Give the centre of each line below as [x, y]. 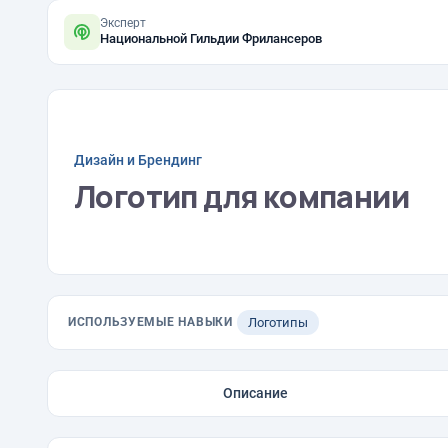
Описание [256, 393]
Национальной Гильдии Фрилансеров [211, 38]
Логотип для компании [241, 196]
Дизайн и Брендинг [138, 159]
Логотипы [277, 322]
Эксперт [123, 23]
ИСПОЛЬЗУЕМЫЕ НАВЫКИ [150, 322]
